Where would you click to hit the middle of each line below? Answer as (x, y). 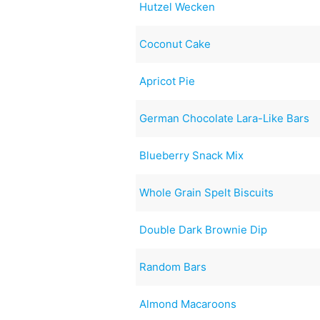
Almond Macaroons (188, 304)
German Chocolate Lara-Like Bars (225, 118)
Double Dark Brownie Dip (204, 229)
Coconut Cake (175, 44)
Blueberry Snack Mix (192, 155)
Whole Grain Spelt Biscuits (207, 192)
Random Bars (173, 266)
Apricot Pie (167, 81)
